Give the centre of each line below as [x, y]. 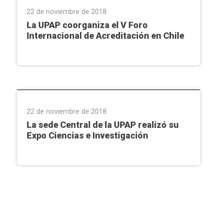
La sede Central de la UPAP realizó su [103, 125]
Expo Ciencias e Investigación [87, 136]
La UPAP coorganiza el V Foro [87, 25]
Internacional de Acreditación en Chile [105, 36]
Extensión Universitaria [65, 76]
